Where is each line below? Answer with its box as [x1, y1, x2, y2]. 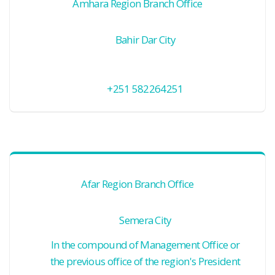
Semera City [119, 213, 171, 227]
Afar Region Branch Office [81, 177, 194, 191]
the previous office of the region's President [50, 254, 241, 268]
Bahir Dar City [115, 33, 176, 47]
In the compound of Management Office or [50, 238, 240, 252]
